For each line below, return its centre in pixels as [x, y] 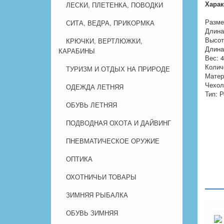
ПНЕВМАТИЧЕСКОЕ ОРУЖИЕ [113, 141]
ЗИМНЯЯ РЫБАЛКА [97, 195]
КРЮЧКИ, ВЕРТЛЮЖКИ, [104, 41]
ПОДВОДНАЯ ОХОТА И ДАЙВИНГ [118, 123]
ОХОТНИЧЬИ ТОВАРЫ [101, 177]
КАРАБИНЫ [77, 51]
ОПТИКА [79, 159]
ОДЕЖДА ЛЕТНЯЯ [95, 87]
